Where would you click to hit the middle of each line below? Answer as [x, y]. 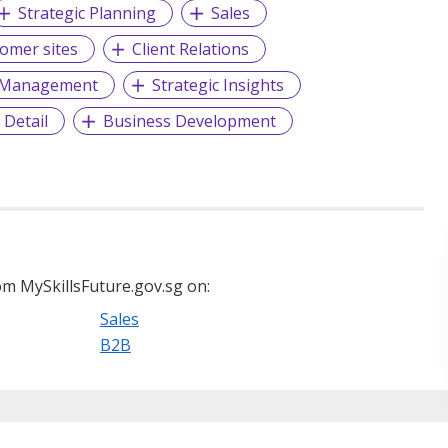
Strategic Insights [218, 85]
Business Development [190, 121]
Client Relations [191, 49]
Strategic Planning [87, 13]
